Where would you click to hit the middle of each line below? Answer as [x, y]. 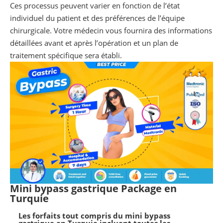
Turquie [29, 199]
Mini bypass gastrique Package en [93, 189]
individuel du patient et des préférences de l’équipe [97, 18]
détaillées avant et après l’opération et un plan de [94, 43]
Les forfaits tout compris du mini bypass [94, 216]
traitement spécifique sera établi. [66, 56]
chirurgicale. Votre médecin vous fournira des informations [111, 31]
